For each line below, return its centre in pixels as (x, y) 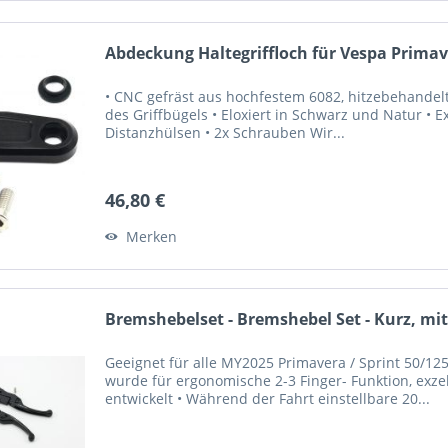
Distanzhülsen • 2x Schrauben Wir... (225, 132)
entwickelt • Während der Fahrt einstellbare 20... (268, 399)
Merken (152, 236)
